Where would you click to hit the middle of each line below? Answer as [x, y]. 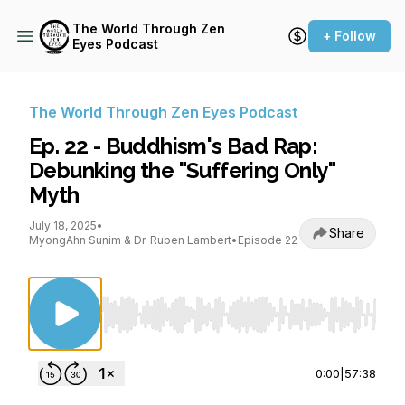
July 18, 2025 [63, 226]
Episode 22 [268, 240]
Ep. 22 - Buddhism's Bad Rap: [174, 146]
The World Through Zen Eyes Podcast [163, 112]
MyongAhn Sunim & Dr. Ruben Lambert [130, 240]
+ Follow [349, 36]
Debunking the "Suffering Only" [182, 170]
